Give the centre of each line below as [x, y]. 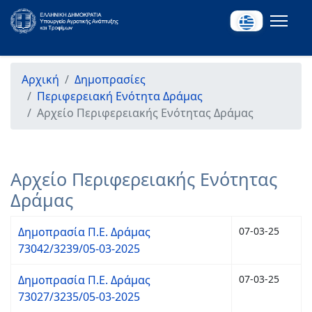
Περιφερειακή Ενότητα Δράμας [120, 96]
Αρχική [40, 79]
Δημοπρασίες [110, 79]
